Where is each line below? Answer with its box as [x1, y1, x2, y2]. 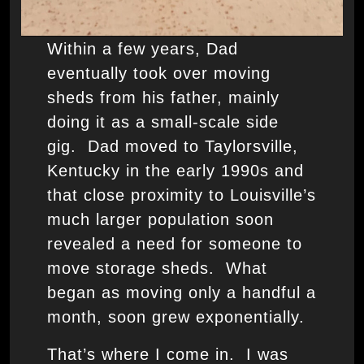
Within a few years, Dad [46, 40, 238, 58]
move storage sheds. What [46, 259, 267, 278]
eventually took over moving [46, 64, 271, 83]
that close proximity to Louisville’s [46, 186, 316, 205]
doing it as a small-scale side [46, 113, 279, 132]
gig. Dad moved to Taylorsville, [46, 137, 298, 156]
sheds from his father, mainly [46, 89, 279, 107]
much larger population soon [46, 210, 274, 229]
